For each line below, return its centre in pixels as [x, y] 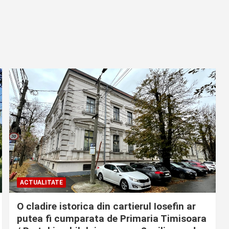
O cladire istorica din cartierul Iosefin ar [106, 206]
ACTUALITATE [41, 182]
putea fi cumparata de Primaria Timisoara [111, 218]
